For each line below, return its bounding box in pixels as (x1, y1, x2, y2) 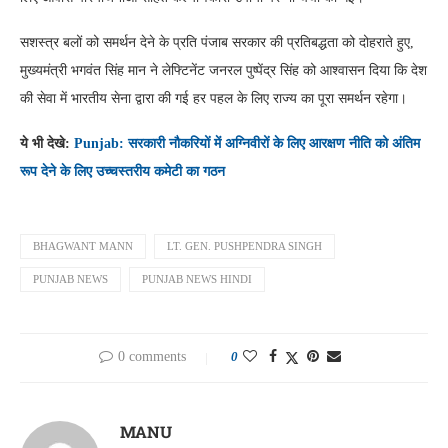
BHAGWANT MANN (33, 240, 133, 253)
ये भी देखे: (20, 136, 74, 152)
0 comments (118, 349, 186, 365)
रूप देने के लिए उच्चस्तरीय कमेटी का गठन (20, 164, 225, 180)
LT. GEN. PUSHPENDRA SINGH (167, 240, 322, 253)
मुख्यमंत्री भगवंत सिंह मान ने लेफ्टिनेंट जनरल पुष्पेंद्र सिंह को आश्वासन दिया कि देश (20, 63, 427, 79)
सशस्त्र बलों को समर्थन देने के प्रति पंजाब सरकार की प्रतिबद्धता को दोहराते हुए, (20, 35, 414, 51)
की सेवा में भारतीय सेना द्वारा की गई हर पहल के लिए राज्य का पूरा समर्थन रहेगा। (20, 91, 407, 107)
